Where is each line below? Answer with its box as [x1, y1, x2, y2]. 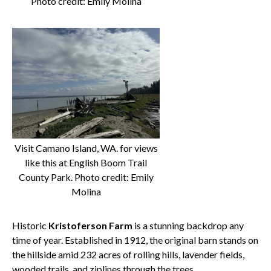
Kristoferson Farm [48, 220, 134, 232]
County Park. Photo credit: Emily [18, 171, 154, 183]
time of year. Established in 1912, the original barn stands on [12, 234, 258, 246]
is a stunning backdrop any [134, 220, 244, 232]
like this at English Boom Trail [25, 157, 147, 169]
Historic [12, 220, 48, 232]
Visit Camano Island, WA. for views [14, 142, 158, 154]
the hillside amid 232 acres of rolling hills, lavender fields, [12, 249, 244, 261]
